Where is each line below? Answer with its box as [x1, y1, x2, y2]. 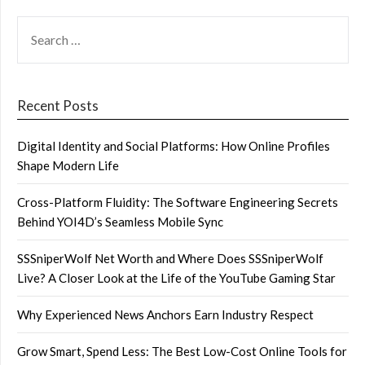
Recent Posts [17, 97, 99, 115]
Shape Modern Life [17, 158, 119, 174]
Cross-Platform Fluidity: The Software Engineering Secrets [17, 195, 338, 210]
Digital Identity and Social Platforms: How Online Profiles [17, 139, 330, 154]
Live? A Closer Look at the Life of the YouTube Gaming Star [17, 270, 336, 286]
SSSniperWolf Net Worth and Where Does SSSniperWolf [17, 251, 323, 266]
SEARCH [16, 18, 64, 33]
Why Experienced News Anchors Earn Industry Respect [17, 307, 314, 323]
